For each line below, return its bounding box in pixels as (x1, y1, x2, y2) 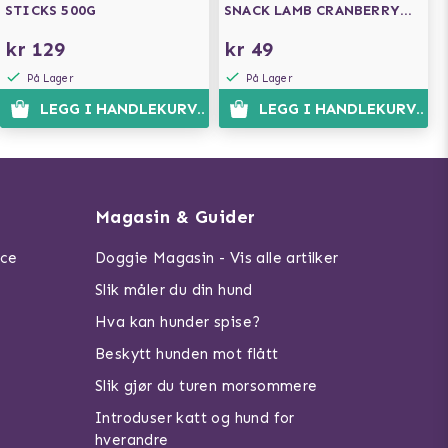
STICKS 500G (5, 2, 97, 19)
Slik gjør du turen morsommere (94, 377, 318, 395)
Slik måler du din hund (94, 281, 253, 299)
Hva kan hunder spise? (94, 313, 261, 331)
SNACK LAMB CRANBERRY (224, 2, 400, 19)
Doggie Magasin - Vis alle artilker (94, 249, 339, 267)
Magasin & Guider (94, 206, 256, 228)
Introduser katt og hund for (94, 409, 295, 427)
